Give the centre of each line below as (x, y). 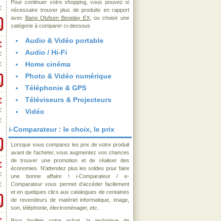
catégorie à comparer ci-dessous (51, 26)
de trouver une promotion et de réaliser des (70, 160)
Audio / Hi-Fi (46, 52)
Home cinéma (48, 64)
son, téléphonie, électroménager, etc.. (55, 208)
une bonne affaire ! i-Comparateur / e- (70, 176)
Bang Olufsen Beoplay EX (57, 18)
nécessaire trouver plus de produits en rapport (70, 10)
